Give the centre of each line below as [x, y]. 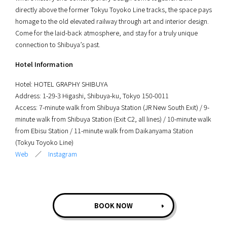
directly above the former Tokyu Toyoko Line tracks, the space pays [113, 9]
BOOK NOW [113, 206]
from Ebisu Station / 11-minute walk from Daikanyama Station [104, 130]
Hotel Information [44, 64]
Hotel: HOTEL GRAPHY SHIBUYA [62, 84]
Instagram [63, 154]
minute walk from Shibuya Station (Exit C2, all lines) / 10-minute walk [113, 119]
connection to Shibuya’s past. [58, 44]
